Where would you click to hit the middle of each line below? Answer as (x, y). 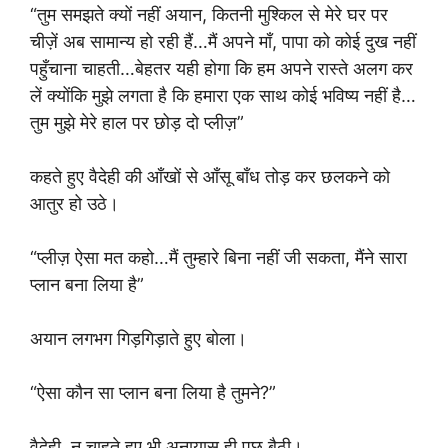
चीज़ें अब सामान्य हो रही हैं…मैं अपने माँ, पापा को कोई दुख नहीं (223, 41)
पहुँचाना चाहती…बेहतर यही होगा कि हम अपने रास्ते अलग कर (221, 68)
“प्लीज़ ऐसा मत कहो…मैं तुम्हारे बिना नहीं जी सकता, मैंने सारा (218, 257)
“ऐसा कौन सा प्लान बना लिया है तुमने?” (153, 392)
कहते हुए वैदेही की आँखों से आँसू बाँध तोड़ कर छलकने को (210, 176)
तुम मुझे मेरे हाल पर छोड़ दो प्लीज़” (137, 122)
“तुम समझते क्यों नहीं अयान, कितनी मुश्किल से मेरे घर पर (209, 14)
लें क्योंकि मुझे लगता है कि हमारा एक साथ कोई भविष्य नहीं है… (223, 95)
